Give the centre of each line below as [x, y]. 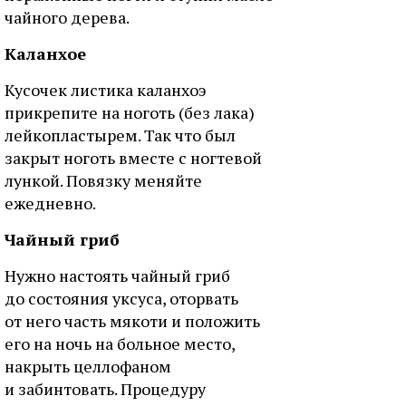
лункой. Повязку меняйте [103, 180]
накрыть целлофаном [88, 366]
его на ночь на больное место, [120, 343]
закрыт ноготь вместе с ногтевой [133, 158]
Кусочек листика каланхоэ [105, 90]
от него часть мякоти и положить [132, 321]
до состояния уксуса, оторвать [121, 298]
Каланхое [45, 53]
